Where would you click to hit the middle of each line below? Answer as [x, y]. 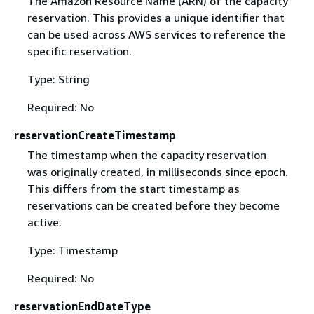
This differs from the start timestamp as [133, 188]
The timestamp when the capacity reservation [146, 155]
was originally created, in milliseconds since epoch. [157, 171]
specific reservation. [79, 52]
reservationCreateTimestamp [95, 136]
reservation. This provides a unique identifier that [156, 18]
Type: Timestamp [72, 250]
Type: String [58, 80]
